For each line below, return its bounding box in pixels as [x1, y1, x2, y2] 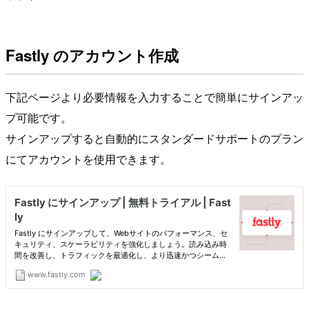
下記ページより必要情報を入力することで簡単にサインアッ [6, 88, 303, 105]
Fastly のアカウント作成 [6, 43, 179, 66]
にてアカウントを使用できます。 [6, 150, 171, 167]
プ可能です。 [6, 109, 72, 126]
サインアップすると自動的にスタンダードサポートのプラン [6, 130, 303, 146]
